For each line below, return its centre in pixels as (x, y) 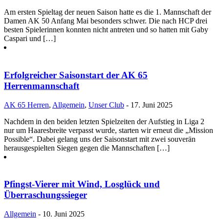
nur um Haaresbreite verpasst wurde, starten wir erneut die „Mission (109, 130)
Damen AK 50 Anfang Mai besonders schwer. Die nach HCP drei (106, 21)
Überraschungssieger (45, 195)
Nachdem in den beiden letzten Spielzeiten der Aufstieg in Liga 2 (104, 121)
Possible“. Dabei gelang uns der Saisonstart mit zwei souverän (100, 139)
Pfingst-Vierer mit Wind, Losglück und (82, 184)
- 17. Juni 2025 (148, 105)
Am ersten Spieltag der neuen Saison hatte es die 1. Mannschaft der (108, 12)
